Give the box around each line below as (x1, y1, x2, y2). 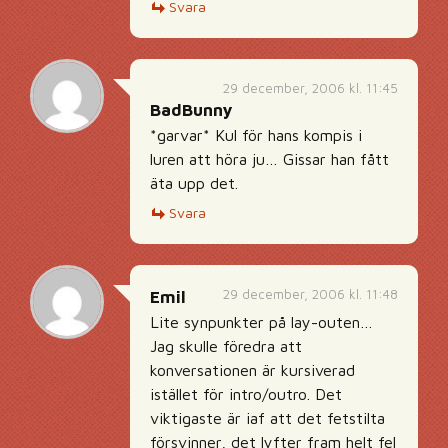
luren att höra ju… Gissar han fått (150, 150, 389, 168)
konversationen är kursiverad (150, 361, 355, 379)
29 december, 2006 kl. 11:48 (223, 286, 398, 302)
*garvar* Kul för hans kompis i (150, 126, 362, 144)
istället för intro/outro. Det (150, 385, 342, 403)
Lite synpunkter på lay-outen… (150, 313, 373, 331)
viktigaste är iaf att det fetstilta (150, 409, 385, 427)
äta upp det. (150, 174, 238, 192)
